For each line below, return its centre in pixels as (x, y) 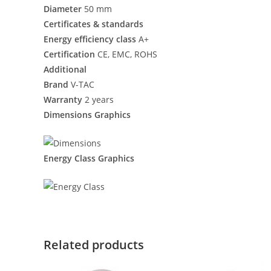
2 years (99, 100)
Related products (94, 244)
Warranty (64, 100)
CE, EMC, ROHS (127, 54)
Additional (65, 69)
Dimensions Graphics (87, 115)
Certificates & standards (93, 24)
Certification (70, 54)
